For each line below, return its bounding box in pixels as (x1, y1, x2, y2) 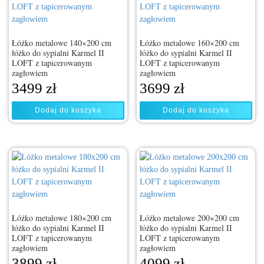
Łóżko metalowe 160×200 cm (140, 37, 240, 49)
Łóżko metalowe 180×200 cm (12, 212, 111, 223)
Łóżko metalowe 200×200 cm (140, 212, 240, 223)
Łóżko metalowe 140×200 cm (12, 37, 111, 49)
